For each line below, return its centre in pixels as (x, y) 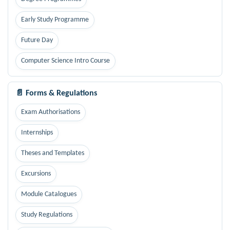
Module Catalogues (49, 194)
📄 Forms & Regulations (56, 93)
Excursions (36, 174)
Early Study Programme (55, 20)
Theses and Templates (53, 153)
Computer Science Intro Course (65, 61)
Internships (37, 132)
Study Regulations (47, 215)
